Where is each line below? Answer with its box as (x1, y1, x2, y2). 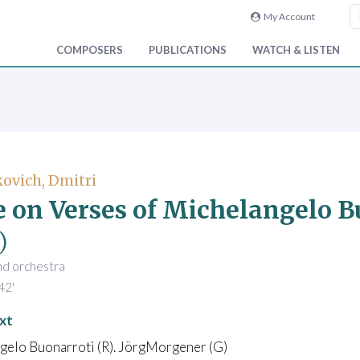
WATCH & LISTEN (252, 43, 340, 57)
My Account (260, 10, 315, 22)
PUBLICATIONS (149, 43, 227, 57)
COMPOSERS (56, 43, 123, 57)
